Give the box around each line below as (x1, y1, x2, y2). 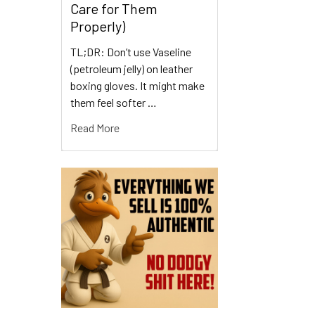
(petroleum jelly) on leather (70, 61, 193, 75)
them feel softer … (70, 95, 157, 109)
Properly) (70, 17, 125, 34)
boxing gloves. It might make (70, 78, 205, 92)
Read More (70, 120, 120, 134)
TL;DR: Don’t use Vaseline (70, 44, 191, 58)
